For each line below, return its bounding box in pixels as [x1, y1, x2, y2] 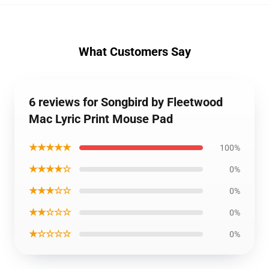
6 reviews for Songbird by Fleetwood [29, 95, 223, 109]
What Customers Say [78, 44, 191, 59]
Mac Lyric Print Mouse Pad [29, 112, 173, 126]
